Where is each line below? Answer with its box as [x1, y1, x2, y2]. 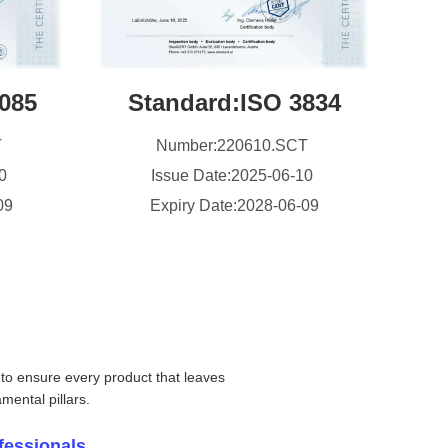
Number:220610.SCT [156, 137, 312, 154]
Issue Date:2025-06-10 [151, 167, 317, 184]
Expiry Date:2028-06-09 [149, 197, 319, 214]
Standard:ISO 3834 [127, 89, 341, 116]
